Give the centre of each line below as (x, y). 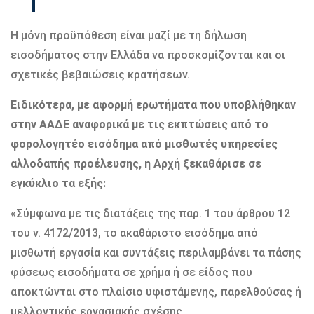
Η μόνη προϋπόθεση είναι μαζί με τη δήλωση (129, 35)
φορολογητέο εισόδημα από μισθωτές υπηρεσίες (144, 144)
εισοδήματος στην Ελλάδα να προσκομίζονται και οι (148, 55)
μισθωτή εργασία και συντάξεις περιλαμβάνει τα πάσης (156, 252)
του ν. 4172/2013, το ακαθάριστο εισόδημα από (134, 233)
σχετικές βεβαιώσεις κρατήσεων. (100, 74)
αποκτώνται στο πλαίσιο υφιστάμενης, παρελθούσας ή (156, 292)
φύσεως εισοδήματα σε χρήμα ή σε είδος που (131, 272)
